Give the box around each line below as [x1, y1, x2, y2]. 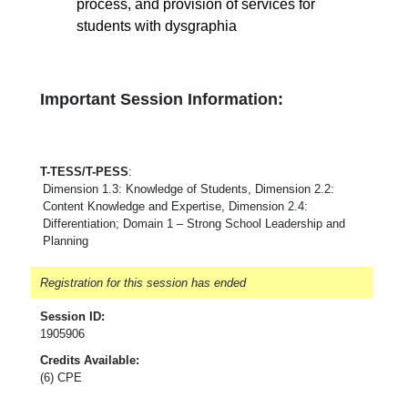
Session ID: [40, 309, 105, 323]
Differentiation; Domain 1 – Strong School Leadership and [43, 216, 345, 230]
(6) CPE [40, 370, 82, 384]
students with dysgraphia [76, 17, 237, 34]
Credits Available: [40, 352, 139, 367]
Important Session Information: [40, 89, 283, 108]
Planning [43, 233, 88, 248]
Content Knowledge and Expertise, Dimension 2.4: [43, 199, 308, 213]
